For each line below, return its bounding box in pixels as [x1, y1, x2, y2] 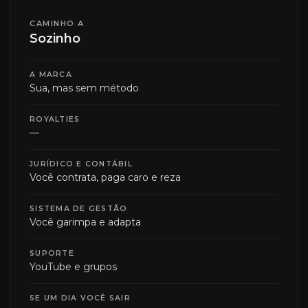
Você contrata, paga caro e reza [30, 171, 181, 184]
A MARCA [30, 70, 72, 79]
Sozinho [30, 31, 80, 46]
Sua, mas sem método [30, 82, 139, 94]
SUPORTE [30, 249, 74, 258]
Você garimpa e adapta [30, 216, 141, 228]
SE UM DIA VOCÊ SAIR [30, 294, 131, 302]
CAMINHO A [30, 19, 85, 28]
